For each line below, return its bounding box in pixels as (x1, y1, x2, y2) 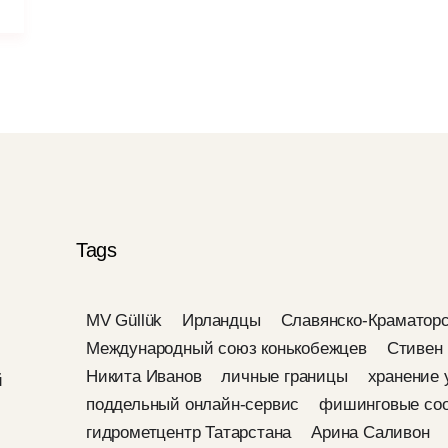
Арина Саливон (311, 423, 430, 442)
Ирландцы (182, 311, 261, 330)
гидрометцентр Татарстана (86, 423, 292, 442)
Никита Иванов (86, 367, 202, 386)
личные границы (221, 367, 348, 386)
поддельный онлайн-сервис (86, 395, 300, 414)
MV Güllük (86, 311, 163, 330)
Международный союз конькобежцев (86, 339, 367, 358)
